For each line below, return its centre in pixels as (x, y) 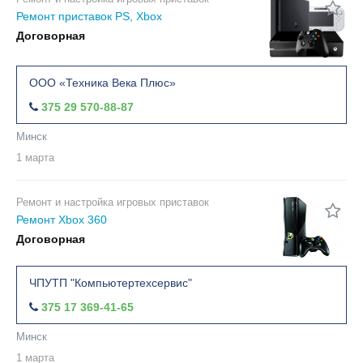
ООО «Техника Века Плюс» (102, 82)
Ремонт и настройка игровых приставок (113, 202)
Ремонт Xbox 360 (62, 219)
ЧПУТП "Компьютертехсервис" (111, 282)
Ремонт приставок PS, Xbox (89, 17)
